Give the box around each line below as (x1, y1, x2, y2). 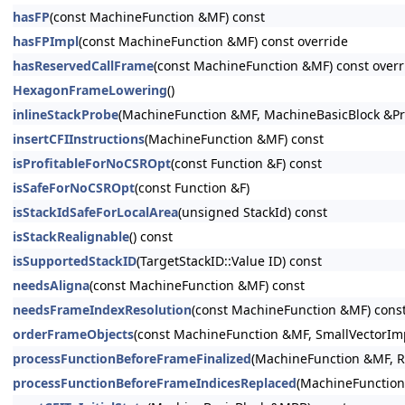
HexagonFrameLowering (13, 81, 167, 99)
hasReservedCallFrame (13, 57, 154, 74)
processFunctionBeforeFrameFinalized (13, 350, 251, 367)
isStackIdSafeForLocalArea (13, 203, 178, 221)
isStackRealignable (13, 228, 129, 245)
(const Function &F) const (171, 155, 322, 172)
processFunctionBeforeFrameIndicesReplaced (13, 374, 297, 391)
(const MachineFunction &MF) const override (79, 33, 348, 50)
